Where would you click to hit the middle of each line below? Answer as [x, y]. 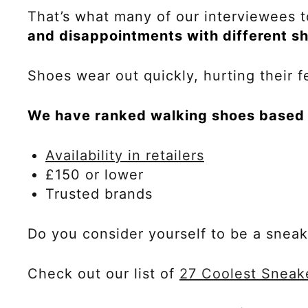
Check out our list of [103, 273]
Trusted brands [99, 194]
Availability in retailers [125, 155]
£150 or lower [95, 174]
